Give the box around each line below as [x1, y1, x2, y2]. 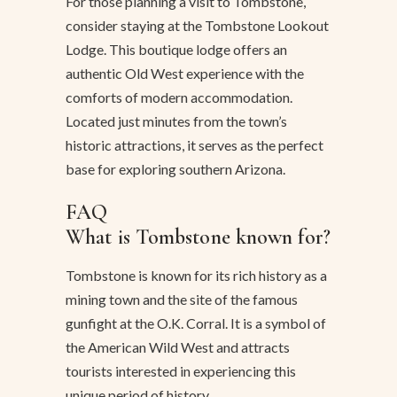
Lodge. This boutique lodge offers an [66, 41, 287, 58]
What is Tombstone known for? [66, 224, 331, 251]
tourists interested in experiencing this [66, 362, 296, 380]
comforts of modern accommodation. [66, 89, 292, 106]
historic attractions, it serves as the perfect [66, 136, 323, 154]
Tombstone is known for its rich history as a [66, 267, 327, 284]
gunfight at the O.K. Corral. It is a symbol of [66, 315, 326, 332]
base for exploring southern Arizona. [66, 160, 285, 178]
